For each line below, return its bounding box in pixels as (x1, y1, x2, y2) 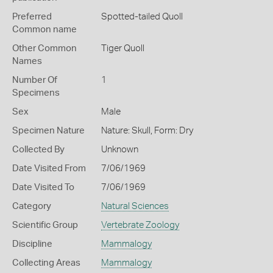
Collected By (12, 145, 65, 154)
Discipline (12, 239, 52, 249)
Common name (12, 25, 77, 34)
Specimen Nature (12, 126, 85, 135)
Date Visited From (12, 164, 86, 173)
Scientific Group (12, 221, 78, 230)
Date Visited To (12, 183, 74, 192)
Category (12, 202, 51, 211)
